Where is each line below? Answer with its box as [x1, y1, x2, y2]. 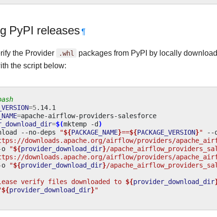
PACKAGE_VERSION [137, 127, 195, 137]
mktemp [63, 119, 87, 128]
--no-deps [21, 127, 56, 137]
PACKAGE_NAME [71, 127, 118, 137]
